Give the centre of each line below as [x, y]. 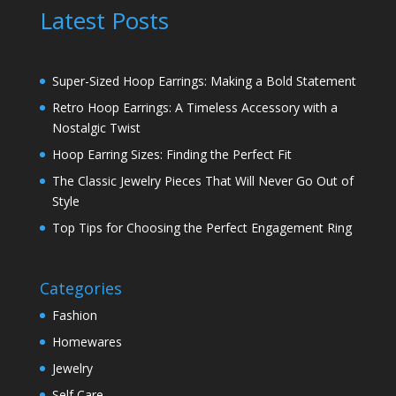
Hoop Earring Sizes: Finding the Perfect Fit [171, 154]
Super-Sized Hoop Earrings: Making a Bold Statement [204, 80]
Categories [80, 289]
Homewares [87, 342]
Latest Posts [104, 20]
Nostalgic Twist [96, 127]
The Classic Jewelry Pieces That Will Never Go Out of [202, 180]
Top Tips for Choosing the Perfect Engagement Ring [202, 227]
